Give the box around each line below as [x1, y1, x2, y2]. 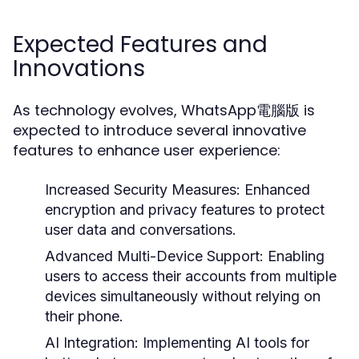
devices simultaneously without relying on [45, 288, 321, 305]
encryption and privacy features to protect [45, 201, 325, 218]
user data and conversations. [45, 221, 236, 238]
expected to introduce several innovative [13, 120, 306, 140]
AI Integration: [45, 334, 139, 351]
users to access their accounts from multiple [45, 268, 337, 284]
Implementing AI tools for [139, 334, 309, 351]
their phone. [45, 308, 123, 325]
